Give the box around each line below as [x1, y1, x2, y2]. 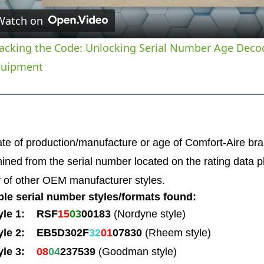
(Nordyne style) [113, 207, 186, 220]
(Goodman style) [95, 245, 177, 258]
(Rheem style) [144, 226, 211, 239]
